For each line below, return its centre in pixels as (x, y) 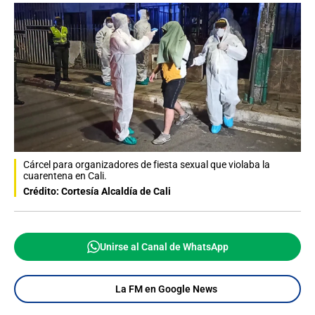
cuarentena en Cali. (65, 176)
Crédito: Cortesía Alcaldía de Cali (97, 192)
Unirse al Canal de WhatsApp (164, 247)
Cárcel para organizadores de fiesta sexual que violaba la (147, 165)
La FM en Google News (166, 289)
